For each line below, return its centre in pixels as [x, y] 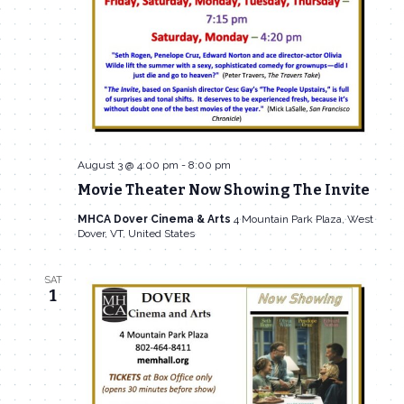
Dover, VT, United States [136, 234]
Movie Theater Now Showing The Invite [223, 190]
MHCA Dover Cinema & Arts [155, 220]
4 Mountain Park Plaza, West [303, 220]
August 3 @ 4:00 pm [128, 165]
